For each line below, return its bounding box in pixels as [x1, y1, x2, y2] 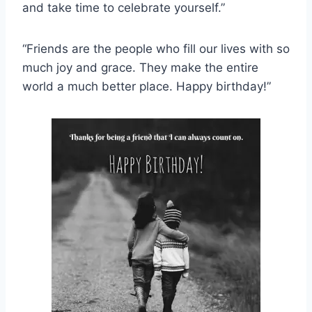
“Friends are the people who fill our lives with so [22, 42, 290, 56]
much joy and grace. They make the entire [22, 61, 258, 75]
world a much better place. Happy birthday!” [22, 79, 271, 94]
